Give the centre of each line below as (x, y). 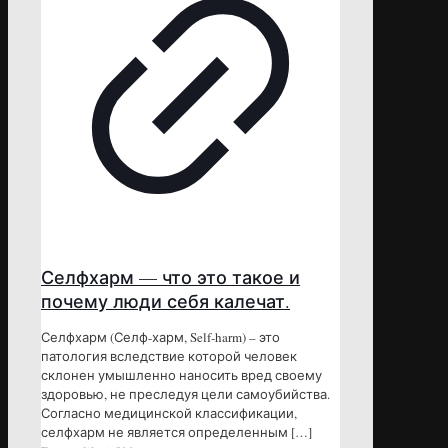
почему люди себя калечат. (165, 301)
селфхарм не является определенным (164, 432)
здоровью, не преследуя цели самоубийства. (185, 394)
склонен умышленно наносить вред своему (181, 375)
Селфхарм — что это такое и (170, 277)
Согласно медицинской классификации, (169, 413)
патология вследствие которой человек (169, 356)
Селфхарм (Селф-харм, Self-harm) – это (160, 337)
